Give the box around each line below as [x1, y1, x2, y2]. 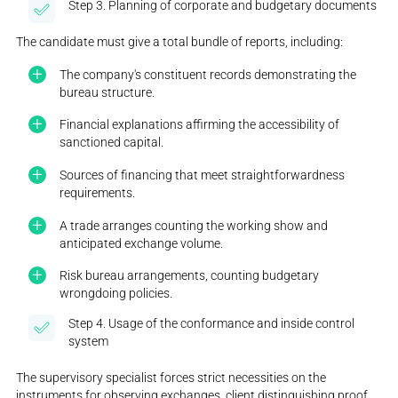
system [68, 334, 109, 349]
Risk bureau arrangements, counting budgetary [60, 268, 320, 283]
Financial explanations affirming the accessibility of [60, 117, 340, 132]
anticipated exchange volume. [60, 235, 224, 251]
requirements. [60, 185, 136, 200]
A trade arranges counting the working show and [60, 218, 329, 233]
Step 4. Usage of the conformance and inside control [68, 316, 355, 331]
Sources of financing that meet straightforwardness [60, 167, 346, 182]
